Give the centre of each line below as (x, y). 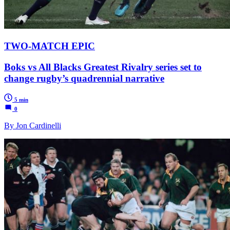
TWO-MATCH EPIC (50, 46)
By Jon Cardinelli (33, 126)
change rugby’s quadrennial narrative (84, 78)
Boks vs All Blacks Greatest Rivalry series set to (103, 67)
